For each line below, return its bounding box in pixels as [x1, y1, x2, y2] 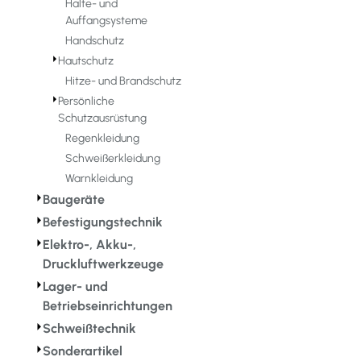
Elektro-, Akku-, [42, 237, 136, 253]
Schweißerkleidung [64, 151, 160, 166]
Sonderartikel [42, 343, 122, 359]
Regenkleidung [64, 131, 139, 146]
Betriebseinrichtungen [42, 298, 172, 314]
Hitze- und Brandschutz [64, 74, 181, 89]
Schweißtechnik [42, 321, 136, 337]
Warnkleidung [64, 172, 133, 186]
